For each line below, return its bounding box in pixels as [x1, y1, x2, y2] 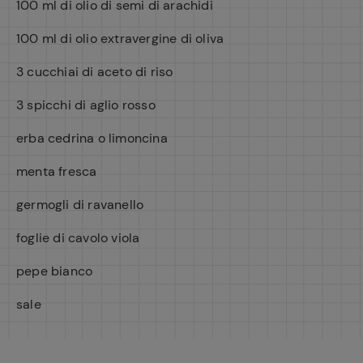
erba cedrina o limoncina [16, 130, 168, 147]
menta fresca [16, 163, 97, 180]
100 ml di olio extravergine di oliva [16, 30, 224, 47]
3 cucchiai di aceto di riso [16, 63, 173, 80]
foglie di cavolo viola [16, 229, 140, 246]
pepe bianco [16, 263, 93, 280]
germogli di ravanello [16, 196, 144, 213]
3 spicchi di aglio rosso [16, 96, 156, 113]
